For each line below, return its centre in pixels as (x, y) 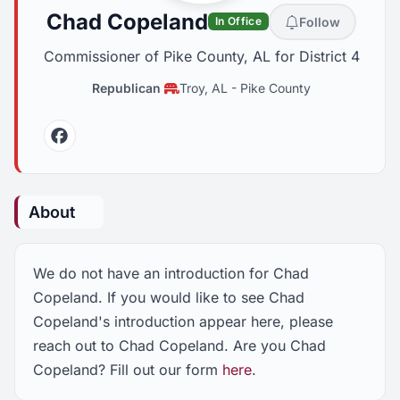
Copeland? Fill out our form (128, 370)
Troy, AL (204, 88)
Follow (319, 22)
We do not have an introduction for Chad (171, 273)
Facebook (96, 146)
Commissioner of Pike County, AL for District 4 (201, 56)
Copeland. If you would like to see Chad (169, 297)
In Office (238, 21)
